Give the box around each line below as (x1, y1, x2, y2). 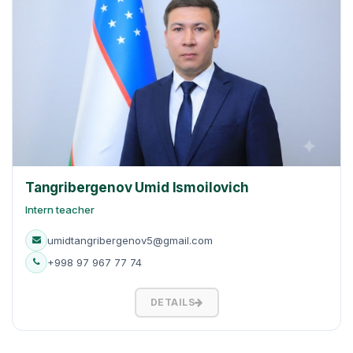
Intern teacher (25, 203, 95, 216)
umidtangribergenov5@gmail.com (47, 233, 213, 247)
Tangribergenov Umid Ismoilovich (25, 179, 249, 195)
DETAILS (150, 295, 195, 308)
